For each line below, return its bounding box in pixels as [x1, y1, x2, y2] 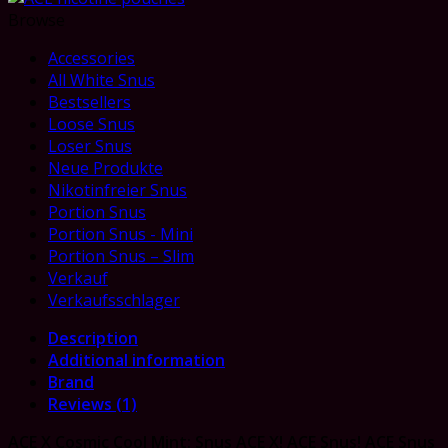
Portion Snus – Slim [48, 244, 194, 267]
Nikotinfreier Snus [48, 178, 187, 201]
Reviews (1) [48, 392, 137, 415]
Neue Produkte [48, 156, 163, 179]
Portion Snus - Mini [48, 222, 193, 245]
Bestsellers [48, 90, 131, 113]
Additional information [48, 348, 225, 371]
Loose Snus [48, 112, 135, 135]
